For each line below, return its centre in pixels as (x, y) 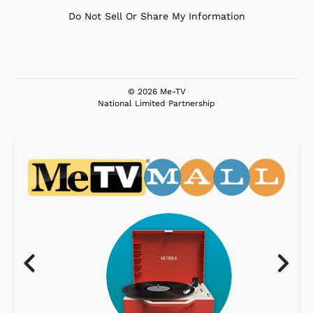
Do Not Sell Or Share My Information (156, 16)
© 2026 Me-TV (156, 91)
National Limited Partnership (156, 103)
